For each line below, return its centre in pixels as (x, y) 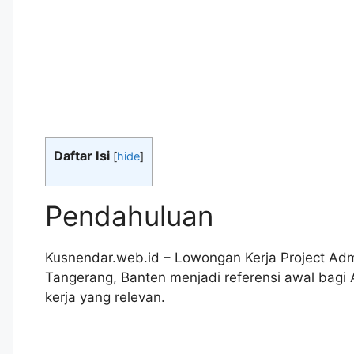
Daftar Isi (82, 156)
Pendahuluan (129, 216)
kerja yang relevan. (105, 298)
